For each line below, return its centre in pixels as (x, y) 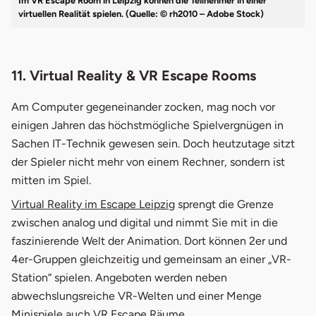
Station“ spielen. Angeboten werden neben (119, 278)
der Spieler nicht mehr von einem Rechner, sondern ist (148, 162)
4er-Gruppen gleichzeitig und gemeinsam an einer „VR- (151, 260)
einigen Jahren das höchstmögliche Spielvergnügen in (147, 126)
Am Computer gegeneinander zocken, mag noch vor (143, 107)
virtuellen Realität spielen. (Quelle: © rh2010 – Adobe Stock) (141, 14)
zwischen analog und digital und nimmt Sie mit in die (145, 223)
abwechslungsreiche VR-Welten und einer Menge (136, 296)
